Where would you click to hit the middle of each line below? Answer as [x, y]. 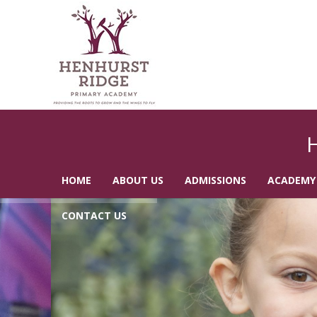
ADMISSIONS [215, 180]
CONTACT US [94, 215]
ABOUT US [138, 180]
